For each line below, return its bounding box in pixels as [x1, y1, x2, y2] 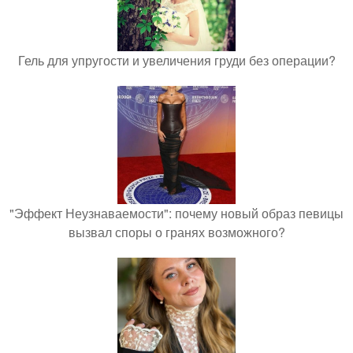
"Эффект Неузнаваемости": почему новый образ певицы [9, 203, 344, 222]
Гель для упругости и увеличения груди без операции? [17, 50, 336, 69]
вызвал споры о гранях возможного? [68, 222, 285, 241]
